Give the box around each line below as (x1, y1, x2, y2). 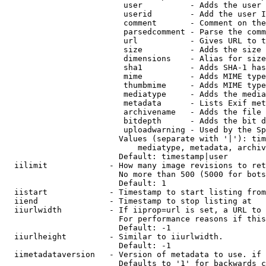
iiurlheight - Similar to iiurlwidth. (5, 232, 223, 241)
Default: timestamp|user (5, 152, 228, 161)
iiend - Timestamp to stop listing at (5, 197, 252, 205)
